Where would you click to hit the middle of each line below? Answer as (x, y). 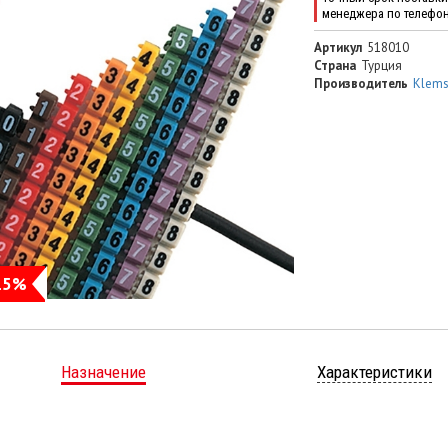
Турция (381, 66)
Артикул (337, 48)
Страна (334, 66)
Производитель (360, 84)
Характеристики (374, 372)
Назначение (103, 372)
